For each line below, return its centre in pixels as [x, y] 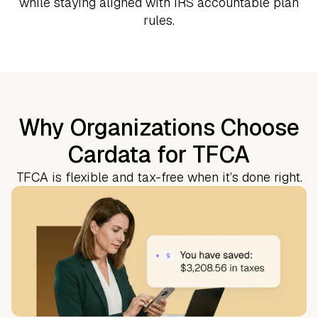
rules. [159, 20]
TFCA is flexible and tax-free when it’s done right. [159, 177]
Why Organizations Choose [159, 127]
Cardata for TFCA [159, 154]
